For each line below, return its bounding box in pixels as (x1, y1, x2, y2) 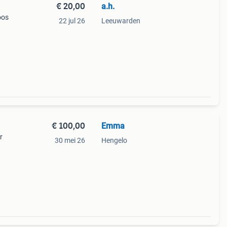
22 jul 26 (58, 17, 85, 25)
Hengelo (101, 136, 127, 144)
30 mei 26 (54, 136, 85, 144)
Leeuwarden (101, 17, 140, 25)
